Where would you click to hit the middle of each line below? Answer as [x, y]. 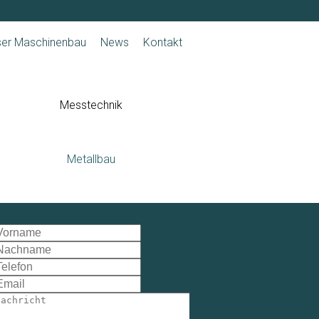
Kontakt [163, 42]
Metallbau [91, 159]
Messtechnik [91, 105]
